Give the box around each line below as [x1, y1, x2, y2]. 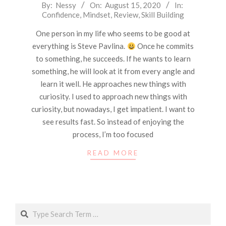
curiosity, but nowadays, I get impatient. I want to [31, 104, 195, 114]
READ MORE [87, 149, 139, 157]
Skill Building [141, 10, 184, 19]
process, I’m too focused [73, 130, 153, 139]
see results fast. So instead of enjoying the [42, 117, 184, 126]
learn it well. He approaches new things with [40, 79, 186, 88]
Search [15, 204, 39, 213]
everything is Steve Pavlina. [32, 41, 127, 50]
